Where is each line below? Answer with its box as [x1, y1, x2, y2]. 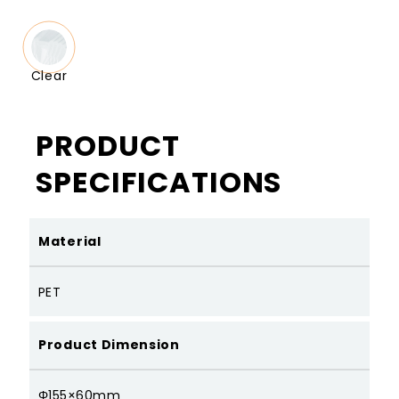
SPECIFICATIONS [36, 162, 282, 203]
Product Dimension [38, 336, 180, 354]
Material [38, 232, 102, 251]
